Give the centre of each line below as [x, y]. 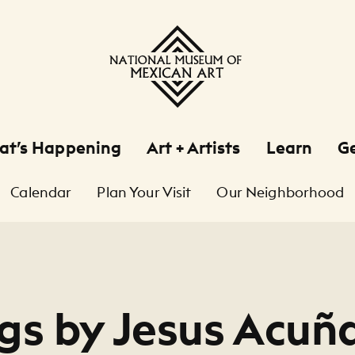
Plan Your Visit [144, 192]
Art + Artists [194, 148]
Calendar [41, 192]
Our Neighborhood [281, 192]
